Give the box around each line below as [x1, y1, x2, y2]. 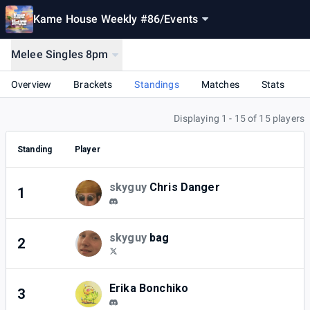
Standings [134, 78, 179, 90]
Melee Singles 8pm [11, 48, 109, 61]
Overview [11, 78, 52, 90]
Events [164, 12, 199, 26]
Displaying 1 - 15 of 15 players [174, 113, 304, 125]
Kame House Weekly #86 [33, 12, 161, 26]
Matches [201, 78, 239, 90]
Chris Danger [149, 181, 220, 194]
